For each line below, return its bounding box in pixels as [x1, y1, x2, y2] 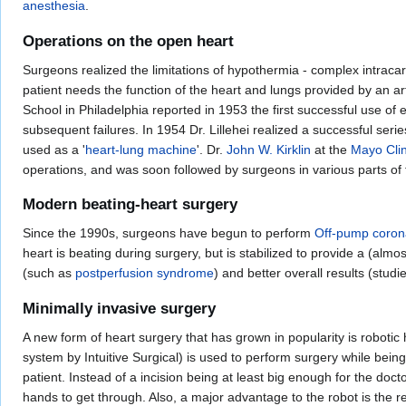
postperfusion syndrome [75, 266, 214, 281]
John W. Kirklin [227, 141, 311, 157]
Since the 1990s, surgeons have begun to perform [23, 226, 314, 241]
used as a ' [23, 141, 85, 157]
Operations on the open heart [23, 32, 234, 50]
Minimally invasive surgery [23, 299, 216, 317]
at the [311, 141, 351, 157]
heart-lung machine [85, 141, 197, 157]
